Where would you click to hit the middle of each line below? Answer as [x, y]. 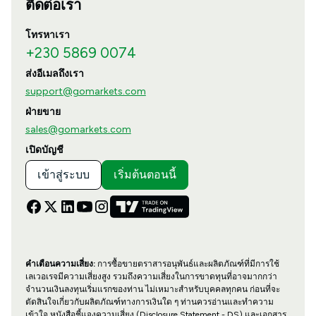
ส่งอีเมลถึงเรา [54, 74]
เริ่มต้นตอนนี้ [145, 175]
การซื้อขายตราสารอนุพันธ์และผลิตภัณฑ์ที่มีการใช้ [187, 264]
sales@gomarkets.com [78, 130]
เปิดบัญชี [44, 150]
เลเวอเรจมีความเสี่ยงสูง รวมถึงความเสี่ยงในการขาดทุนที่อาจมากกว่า [151, 277]
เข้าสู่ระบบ [63, 175]
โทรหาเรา [47, 35]
